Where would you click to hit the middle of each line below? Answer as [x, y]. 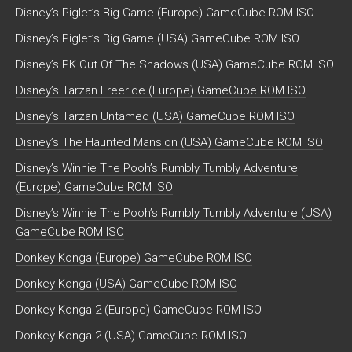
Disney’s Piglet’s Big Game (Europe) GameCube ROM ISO [165, 13]
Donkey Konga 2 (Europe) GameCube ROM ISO [139, 310]
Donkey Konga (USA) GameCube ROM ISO [126, 284]
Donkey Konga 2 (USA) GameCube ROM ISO [131, 336]
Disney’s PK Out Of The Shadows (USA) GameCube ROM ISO [175, 65]
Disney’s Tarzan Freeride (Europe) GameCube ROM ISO [161, 91]
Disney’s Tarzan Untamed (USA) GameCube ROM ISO [155, 117]
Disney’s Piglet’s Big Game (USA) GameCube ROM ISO [158, 39]
